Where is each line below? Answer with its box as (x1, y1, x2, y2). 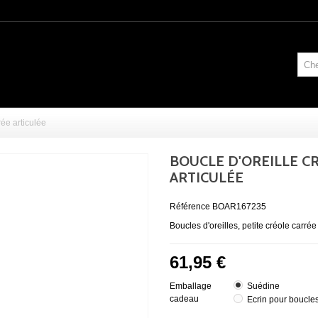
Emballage (170, 280, 212, 291)
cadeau (170, 293, 201, 304)
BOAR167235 (212, 201, 266, 212)
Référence (170, 201, 210, 212)
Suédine (247, 280, 280, 291)
